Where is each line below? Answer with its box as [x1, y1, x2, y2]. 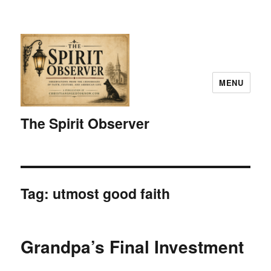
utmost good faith [53, 183, 171, 203]
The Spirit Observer [21, 113, 150, 133]
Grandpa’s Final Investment [21, 233, 244, 259]
